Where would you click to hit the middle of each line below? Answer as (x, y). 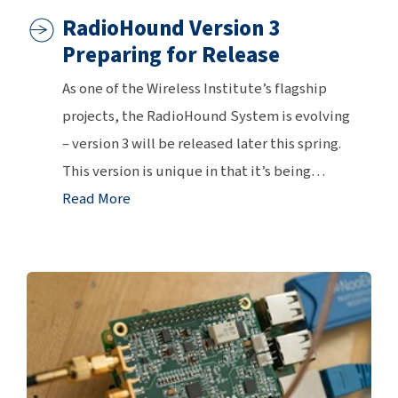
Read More (96, 199)
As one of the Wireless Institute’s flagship (195, 88)
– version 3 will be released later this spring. (202, 143)
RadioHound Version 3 (171, 28)
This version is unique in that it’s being (187, 171)
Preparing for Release (171, 55)
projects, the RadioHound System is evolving (206, 116)
